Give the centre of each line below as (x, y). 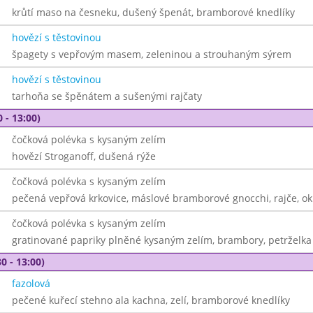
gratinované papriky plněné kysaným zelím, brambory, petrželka (161, 240)
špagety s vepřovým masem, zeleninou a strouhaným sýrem (151, 54)
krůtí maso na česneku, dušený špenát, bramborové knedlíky (153, 12)
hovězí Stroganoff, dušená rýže (83, 156)
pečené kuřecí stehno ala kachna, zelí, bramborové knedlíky (151, 300)
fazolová (31, 283)
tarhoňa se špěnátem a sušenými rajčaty (107, 96)
